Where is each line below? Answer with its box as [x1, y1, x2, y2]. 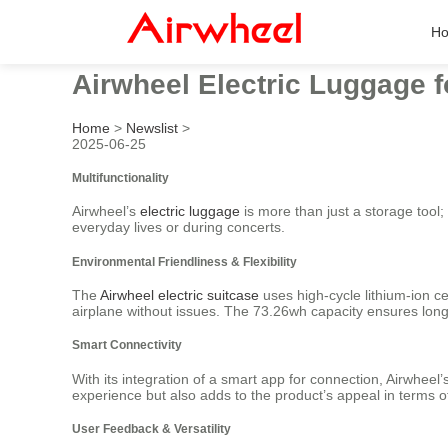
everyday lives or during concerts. [72, 219, 285, 236]
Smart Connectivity [72, 338, 182, 352]
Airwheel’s [72, 203, 140, 220]
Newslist [126, 119, 178, 136]
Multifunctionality [72, 170, 169, 184]
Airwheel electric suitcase [100, 287, 259, 304]
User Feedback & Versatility [72, 422, 231, 436]
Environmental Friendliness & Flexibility [72, 254, 297, 268]
